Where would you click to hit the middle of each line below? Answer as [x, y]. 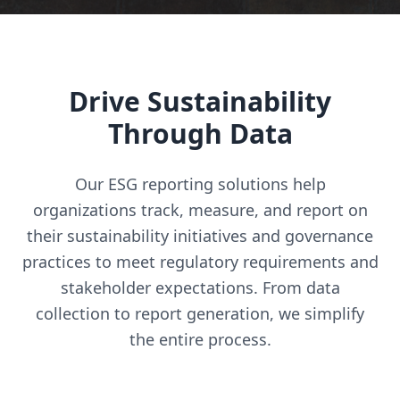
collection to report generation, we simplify [200, 313]
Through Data [200, 133]
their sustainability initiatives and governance [200, 236]
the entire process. [200, 339]
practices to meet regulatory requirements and [200, 262]
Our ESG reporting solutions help [200, 184]
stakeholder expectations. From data [200, 287]
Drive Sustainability [200, 101]
